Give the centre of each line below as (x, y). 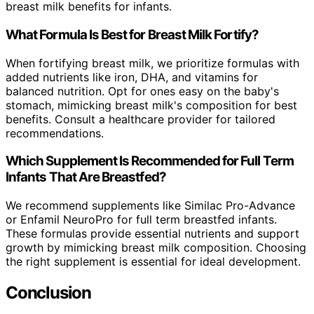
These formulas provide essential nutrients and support (152, 234)
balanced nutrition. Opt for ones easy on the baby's (142, 91)
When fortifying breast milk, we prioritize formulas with (152, 63)
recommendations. (55, 133)
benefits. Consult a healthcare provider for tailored (141, 119)
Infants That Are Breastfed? (86, 177)
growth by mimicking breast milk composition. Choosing (156, 248)
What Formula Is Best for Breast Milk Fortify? (132, 34)
